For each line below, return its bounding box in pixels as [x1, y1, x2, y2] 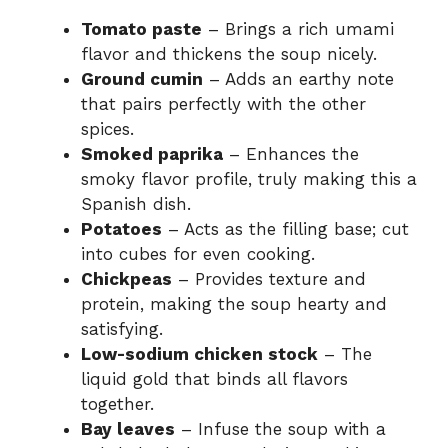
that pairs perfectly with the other [81, 93, 366, 114]
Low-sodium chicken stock [81, 343, 318, 364]
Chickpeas [81, 268, 172, 289]
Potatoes [81, 218, 162, 239]
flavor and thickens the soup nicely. [81, 43, 377, 64]
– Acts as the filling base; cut [162, 218, 409, 239]
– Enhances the [223, 143, 359, 164]
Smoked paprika [81, 143, 223, 164]
